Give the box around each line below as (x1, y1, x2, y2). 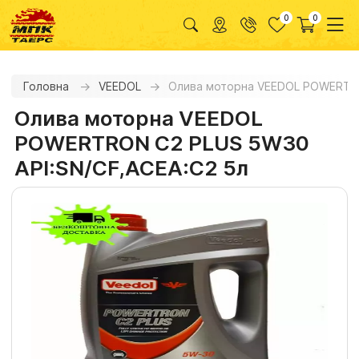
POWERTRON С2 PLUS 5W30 (14, 130, 310, 155)
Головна (23, 79, 70, 93)
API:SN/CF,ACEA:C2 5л (14, 155, 249, 180)
